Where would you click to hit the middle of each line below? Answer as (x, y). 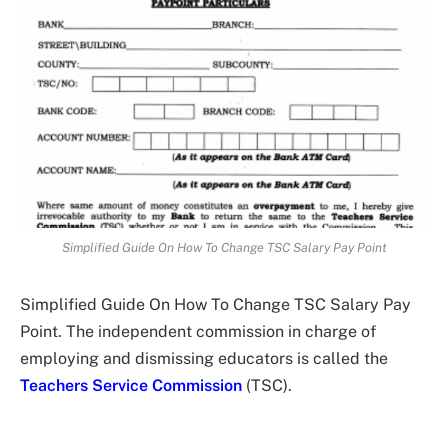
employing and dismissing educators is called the (204, 358)
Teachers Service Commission (131, 385)
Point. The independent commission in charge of (198, 331)
